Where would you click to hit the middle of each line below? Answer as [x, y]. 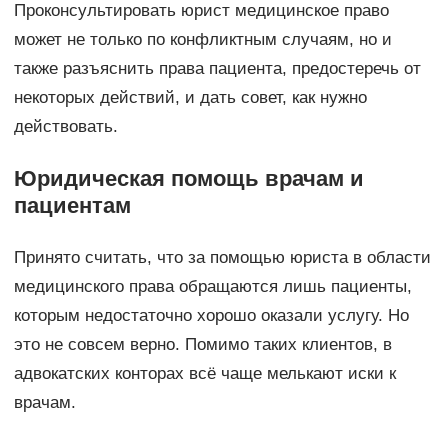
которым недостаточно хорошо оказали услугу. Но [211, 316]
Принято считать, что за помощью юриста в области [222, 258]
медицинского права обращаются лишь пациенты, [212, 287]
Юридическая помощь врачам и [188, 179]
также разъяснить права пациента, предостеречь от [217, 69]
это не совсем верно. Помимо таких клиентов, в [202, 345]
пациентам [72, 206]
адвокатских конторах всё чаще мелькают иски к [204, 374]
